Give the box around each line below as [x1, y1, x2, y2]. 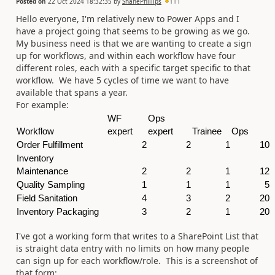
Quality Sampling [17, 179, 85, 190]
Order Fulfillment [17, 139, 83, 150]
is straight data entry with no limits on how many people [16, 242, 249, 254]
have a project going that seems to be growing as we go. [16, 25, 250, 37]
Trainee [192, 125, 222, 136]
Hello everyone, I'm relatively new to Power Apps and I [16, 12, 239, 25]
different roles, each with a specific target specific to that [16, 61, 250, 74]
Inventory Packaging [17, 206, 99, 217]
